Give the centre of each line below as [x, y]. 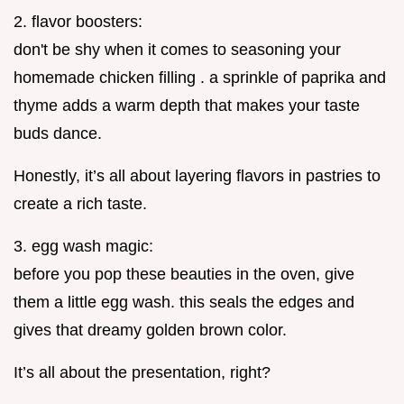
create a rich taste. [80, 203]
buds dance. [58, 133]
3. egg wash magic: [83, 246]
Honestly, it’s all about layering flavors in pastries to [197, 175]
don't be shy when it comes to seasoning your [177, 49]
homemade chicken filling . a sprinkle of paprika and [200, 77]
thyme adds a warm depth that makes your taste [187, 105]
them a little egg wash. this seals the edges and [184, 302]
